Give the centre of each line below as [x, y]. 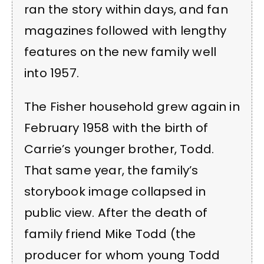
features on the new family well [121, 52]
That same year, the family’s [111, 170]
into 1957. [52, 73]
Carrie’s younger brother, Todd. [119, 149]
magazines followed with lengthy [126, 31]
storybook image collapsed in [115, 191]
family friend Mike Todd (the [110, 234]
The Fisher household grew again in [132, 106]
